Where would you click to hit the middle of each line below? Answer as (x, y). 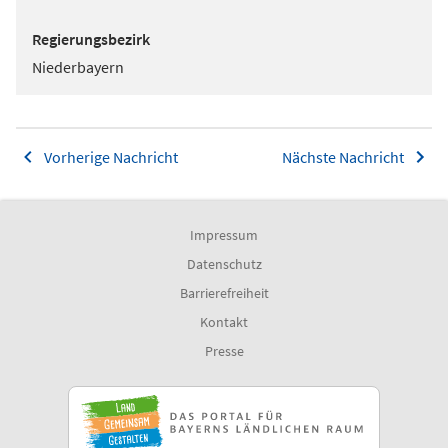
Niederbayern (78, 67)
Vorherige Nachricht (111, 156)
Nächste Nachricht (343, 156)
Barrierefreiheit (224, 293)
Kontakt (224, 322)
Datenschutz (224, 264)
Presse (224, 351)
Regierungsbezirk (91, 39)
